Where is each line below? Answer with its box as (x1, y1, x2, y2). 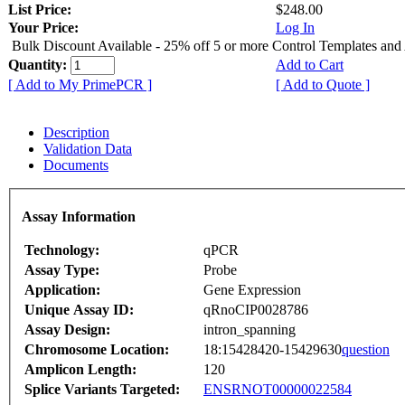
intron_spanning (203, 322, 296, 338)
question (342, 342, 390, 358)
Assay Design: (24, 322, 110, 338)
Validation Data (43, 140, 132, 156)
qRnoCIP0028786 (203, 302, 308, 318)
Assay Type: (24, 262, 99, 278)
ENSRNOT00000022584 (203, 381, 352, 398)
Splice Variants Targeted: (24, 381, 180, 398)
